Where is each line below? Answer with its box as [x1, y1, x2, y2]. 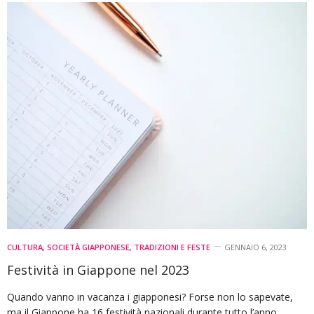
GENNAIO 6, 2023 [224, 241, 287, 252]
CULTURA [7, 241, 43, 252]
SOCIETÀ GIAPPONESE [47, 241, 130, 252]
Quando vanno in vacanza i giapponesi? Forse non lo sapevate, [7, 289, 293, 303]
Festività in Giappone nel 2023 [7, 261, 189, 278]
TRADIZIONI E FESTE [134, 241, 210, 252]
